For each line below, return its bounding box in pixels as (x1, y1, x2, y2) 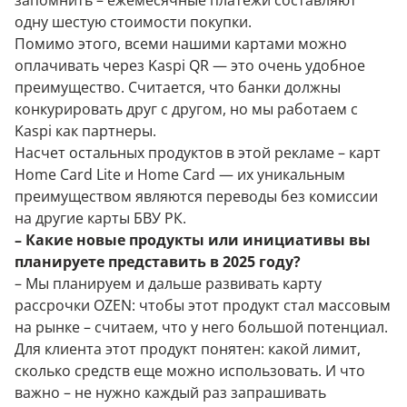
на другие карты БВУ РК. (15, 208, 186, 228)
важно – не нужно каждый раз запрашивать (15, 382, 326, 402)
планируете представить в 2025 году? (15, 252, 301, 272)
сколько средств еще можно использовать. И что (15, 361, 365, 381)
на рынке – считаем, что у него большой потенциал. (15, 317, 388, 337)
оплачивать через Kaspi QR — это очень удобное (15, 55, 365, 75)
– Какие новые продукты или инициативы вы (15, 230, 371, 250)
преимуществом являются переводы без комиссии (15, 186, 378, 206)
